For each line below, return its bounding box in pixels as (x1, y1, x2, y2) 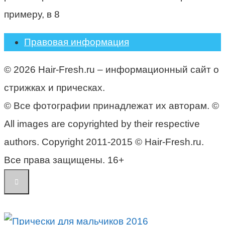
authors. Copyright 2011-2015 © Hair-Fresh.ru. (4, 136, 204, 147)
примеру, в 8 (4, 9, 60, 20)
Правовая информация (24, 36, 129, 47)
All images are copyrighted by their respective (4, 118, 200, 129)
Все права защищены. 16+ (4, 154, 124, 165)
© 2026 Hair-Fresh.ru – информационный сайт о (4, 64, 219, 75)
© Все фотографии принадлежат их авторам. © (4, 100, 219, 111)
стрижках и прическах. (4, 82, 105, 93)
